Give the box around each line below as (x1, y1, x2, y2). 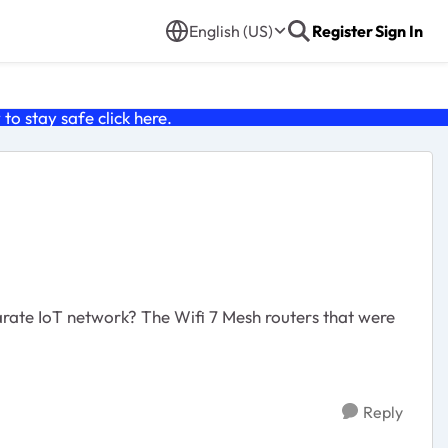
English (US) (189, 21, 273, 41)
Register (312, 21, 373, 41)
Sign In (375, 21, 423, 41)
